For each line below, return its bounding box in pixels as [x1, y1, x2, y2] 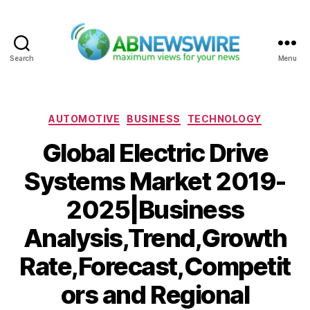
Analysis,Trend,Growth [23, 223, 287, 254]
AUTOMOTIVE [48, 112, 120, 125]
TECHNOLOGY [187, 112, 262, 125]
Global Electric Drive [42, 138, 268, 169]
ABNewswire [154, 62, 228, 77]
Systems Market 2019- [24, 166, 286, 197]
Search [10, 53, 34, 62]
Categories [154, 108, 216, 123]
